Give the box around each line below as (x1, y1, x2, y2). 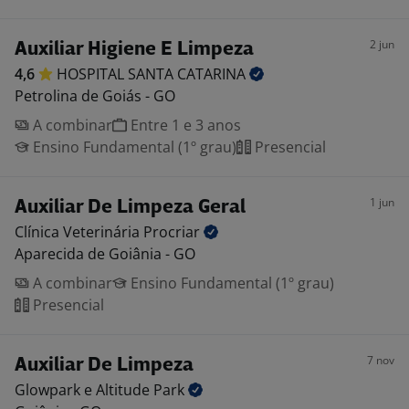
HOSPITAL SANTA (57, 64, 177, 84)
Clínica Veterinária (15, 222, 143, 242)
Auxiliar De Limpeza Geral (15, 198, 246, 217)
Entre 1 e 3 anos (127, 115, 241, 135)
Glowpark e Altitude (15, 380, 153, 400)
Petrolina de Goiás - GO (15, 86, 175, 106)
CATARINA (177, 64, 249, 84)
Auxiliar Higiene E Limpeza (15, 40, 254, 59)
